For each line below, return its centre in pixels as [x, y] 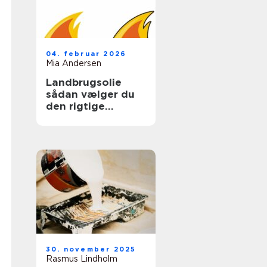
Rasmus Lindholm [82, 259]
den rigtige [75, 106]
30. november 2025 [91, 249]
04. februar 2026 [86, 54]
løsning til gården [93, 118]
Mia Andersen [74, 63]
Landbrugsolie [84, 82]
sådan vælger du [90, 94]
